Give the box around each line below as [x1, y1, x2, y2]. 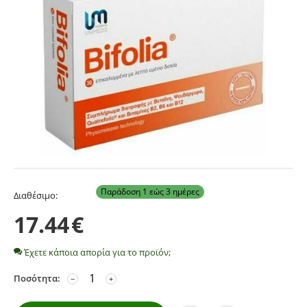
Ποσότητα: [14, 271, 60, 284]
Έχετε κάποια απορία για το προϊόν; [22, 245, 171, 258]
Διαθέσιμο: [14, 188, 58, 201]
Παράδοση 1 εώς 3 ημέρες [101, 185, 199, 197]
